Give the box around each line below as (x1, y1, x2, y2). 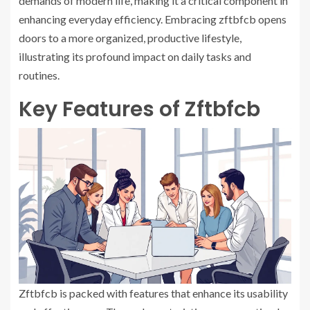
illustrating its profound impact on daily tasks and (19, 50, 251, 64)
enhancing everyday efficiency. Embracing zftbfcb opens (19, 12, 286, 26)
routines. (19, 69, 60, 82)
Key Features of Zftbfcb (19, 95, 260, 125)
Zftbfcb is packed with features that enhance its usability (19, 286, 288, 300)
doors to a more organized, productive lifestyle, (19, 31, 241, 45)
